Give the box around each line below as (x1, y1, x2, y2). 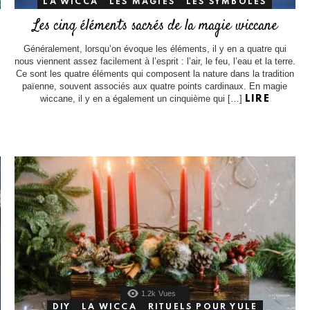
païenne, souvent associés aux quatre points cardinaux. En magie (22, 80, 288, 91)
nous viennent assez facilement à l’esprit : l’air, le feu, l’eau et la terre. (14, 55, 295, 66)
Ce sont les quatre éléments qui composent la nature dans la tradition (15, 68, 294, 79)
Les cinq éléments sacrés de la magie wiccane (32, 15, 277, 36)
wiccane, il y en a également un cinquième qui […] (39, 93, 245, 104)
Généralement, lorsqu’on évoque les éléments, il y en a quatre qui (23, 43, 286, 54)
